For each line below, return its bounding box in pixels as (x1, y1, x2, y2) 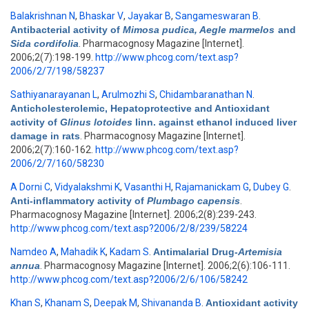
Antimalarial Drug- (153, 246, 238, 257)
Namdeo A (10, 246, 57, 257)
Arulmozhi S (101, 89, 155, 100)
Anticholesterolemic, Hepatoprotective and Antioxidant (10, 103, 270, 114)
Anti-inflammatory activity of (10, 195, 147, 206)
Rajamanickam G (175, 181, 249, 192)
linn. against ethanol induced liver (135, 117, 297, 128)
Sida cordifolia (10, 38, 79, 49)
